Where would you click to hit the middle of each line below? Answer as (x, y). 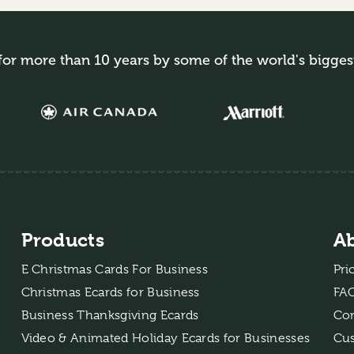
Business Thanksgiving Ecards (110, 315)
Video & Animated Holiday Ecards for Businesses (166, 338)
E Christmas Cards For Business (115, 269)
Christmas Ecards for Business (110, 292)
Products (63, 240)
